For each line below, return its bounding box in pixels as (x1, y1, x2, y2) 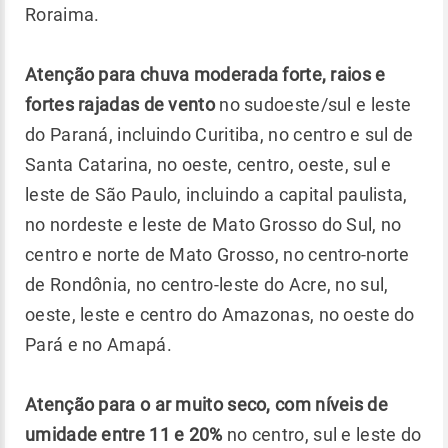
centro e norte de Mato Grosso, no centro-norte (25, 244, 410, 265)
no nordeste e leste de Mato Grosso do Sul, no (25, 214, 402, 235)
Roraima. (25, 4, 100, 25)
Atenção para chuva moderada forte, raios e (25, 64, 386, 85)
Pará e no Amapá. (25, 334, 172, 355)
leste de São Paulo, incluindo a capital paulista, (25, 184, 408, 205)
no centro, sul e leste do (222, 424, 422, 445)
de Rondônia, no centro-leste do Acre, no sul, (25, 274, 389, 295)
